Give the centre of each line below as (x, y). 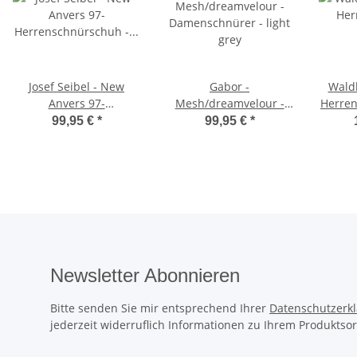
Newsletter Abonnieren (145, 275)
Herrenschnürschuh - (76, 120)
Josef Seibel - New (65, 86)
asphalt (76, 136)
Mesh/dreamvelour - (229, 103)
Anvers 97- (76, 103)
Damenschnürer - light (229, 120)
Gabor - (229, 86)
